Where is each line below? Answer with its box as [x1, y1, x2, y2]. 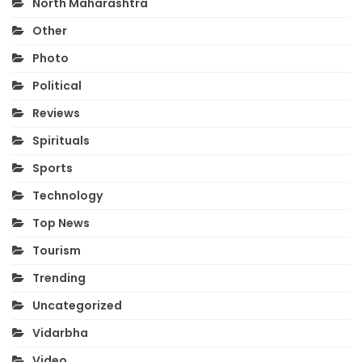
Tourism [32, 242, 81, 259]
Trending [32, 269, 86, 286]
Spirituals [32, 132, 90, 149]
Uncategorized [32, 297, 122, 314]
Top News [32, 214, 90, 231]
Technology [32, 187, 103, 204]
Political [32, 77, 82, 94]
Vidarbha [32, 324, 88, 341]
